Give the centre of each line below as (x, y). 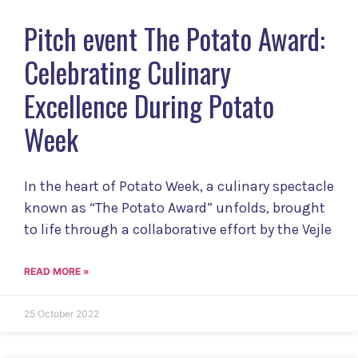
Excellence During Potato (149, 106)
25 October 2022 (62, 314)
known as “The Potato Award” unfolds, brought (175, 208)
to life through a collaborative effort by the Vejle (178, 230)
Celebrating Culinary (127, 72)
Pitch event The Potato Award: (175, 39)
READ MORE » (57, 272)
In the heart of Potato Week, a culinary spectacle (179, 187)
